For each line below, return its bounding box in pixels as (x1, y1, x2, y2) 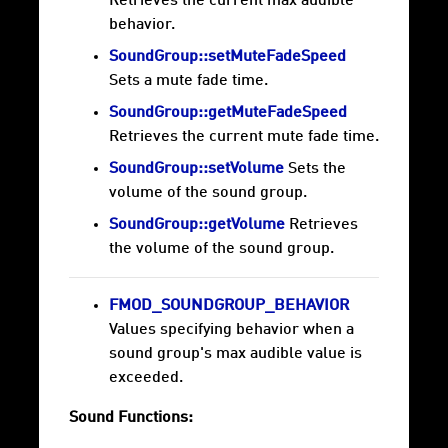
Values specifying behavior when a (109, 322, 354, 339)
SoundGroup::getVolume (109, 217, 285, 234)
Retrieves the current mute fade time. (109, 129, 379, 146)
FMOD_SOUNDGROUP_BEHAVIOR (109, 298, 349, 315)
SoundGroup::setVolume (109, 161, 284, 178)
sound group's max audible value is (109, 346, 362, 363)
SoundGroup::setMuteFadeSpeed (109, 49, 346, 66)
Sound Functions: (69, 410, 193, 427)
